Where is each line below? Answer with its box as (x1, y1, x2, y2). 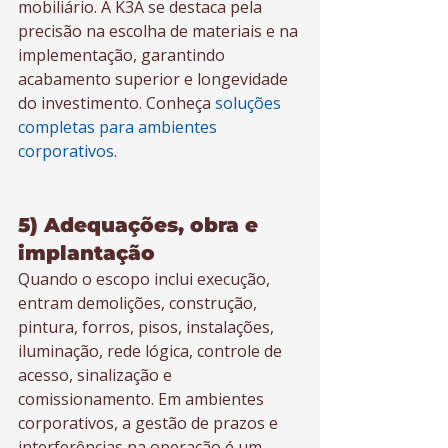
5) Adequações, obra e (18, 213, 264, 237)
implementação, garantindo (18, 44, 229, 66)
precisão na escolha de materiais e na (18, 20, 302, 42)
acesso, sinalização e (18, 364, 176, 386)
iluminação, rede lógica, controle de (18, 340, 286, 362)
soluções (215, 92, 285, 114)
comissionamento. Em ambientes (18, 388, 268, 410)
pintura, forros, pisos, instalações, (18, 316, 278, 338)
